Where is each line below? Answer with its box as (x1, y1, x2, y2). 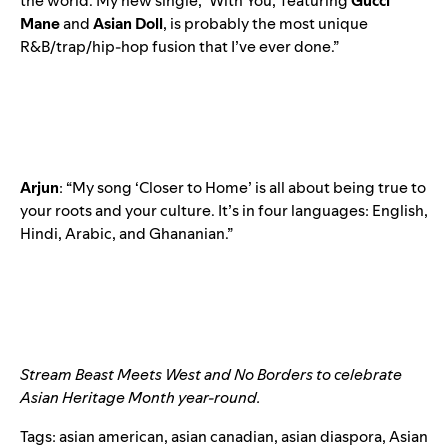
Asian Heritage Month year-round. (20, 387, 261, 409)
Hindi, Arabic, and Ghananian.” (20, 223, 233, 245)
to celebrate (313, 364, 402, 386)
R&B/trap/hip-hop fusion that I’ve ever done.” (20, 36, 339, 58)
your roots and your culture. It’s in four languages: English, (20, 200, 428, 222)
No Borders (234, 364, 313, 386)
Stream (20, 364, 75, 386)
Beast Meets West (75, 364, 201, 386)
